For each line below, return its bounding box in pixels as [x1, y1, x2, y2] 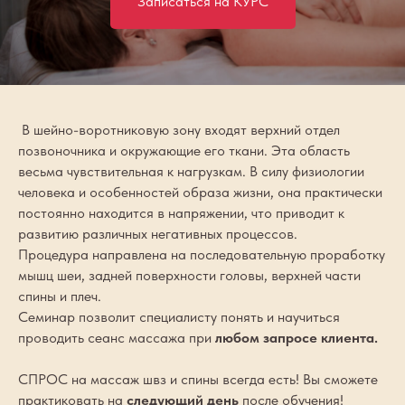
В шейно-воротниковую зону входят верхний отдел [18, 121, 340, 138]
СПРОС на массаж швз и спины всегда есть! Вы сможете [18, 371, 378, 388]
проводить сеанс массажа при [18, 329, 215, 346]
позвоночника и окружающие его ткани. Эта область [18, 142, 350, 159]
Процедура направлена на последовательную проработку [18, 246, 385, 263]
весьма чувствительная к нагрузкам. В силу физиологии [18, 163, 364, 180]
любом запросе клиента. [215, 329, 378, 346]
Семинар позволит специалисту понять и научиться [18, 308, 340, 325]
